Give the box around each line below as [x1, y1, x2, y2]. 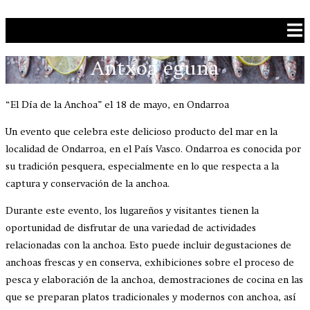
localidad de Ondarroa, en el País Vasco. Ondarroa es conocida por [6, 144, 301, 154]
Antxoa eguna [91, 60, 219, 80]
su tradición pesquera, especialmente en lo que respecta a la [6, 161, 279, 172]
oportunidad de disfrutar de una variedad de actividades [6, 223, 256, 233]
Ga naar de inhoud [6, 6, 86, 17]
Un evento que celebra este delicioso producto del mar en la [6, 127, 277, 137]
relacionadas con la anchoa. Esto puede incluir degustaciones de [6, 240, 291, 250]
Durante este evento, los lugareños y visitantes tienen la [6, 206, 259, 216]
